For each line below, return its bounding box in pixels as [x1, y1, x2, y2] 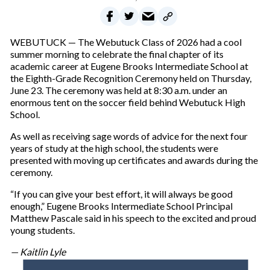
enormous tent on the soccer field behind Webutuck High [10, 96, 245, 108]
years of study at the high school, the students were [10, 142, 218, 154]
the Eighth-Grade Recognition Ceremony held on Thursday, [10, 72, 251, 84]
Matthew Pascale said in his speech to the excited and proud [10, 212, 256, 224]
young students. [10, 224, 75, 236]
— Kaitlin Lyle [10, 246, 66, 258]
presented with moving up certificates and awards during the [10, 154, 258, 166]
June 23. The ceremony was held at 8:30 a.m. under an [10, 84, 227, 96]
